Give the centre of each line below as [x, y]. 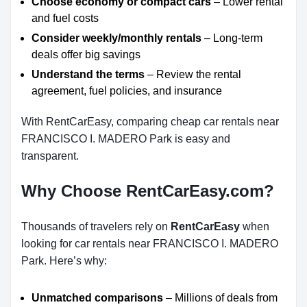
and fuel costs [65, 18]
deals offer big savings [86, 54]
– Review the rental [193, 74]
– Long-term [232, 38]
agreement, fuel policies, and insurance [127, 91]
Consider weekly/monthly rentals [116, 38]
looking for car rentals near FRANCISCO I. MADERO [150, 244]
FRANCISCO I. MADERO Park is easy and [126, 139]
